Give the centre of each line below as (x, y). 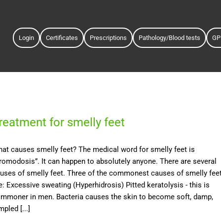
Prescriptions (108, 37)
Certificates (62, 37)
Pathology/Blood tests (169, 37)
